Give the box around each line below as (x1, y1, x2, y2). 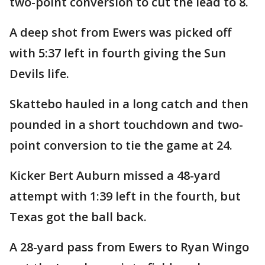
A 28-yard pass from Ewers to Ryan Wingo (9, 238, 249, 255)
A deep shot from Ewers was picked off (9, 24, 231, 40)
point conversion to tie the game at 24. (9, 137, 232, 153)
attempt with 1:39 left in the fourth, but (9, 188, 241, 204)
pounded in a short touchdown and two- (9, 116, 243, 132)
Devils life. (9, 65, 69, 82)
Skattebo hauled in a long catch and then (9, 95, 248, 112)
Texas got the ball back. (9, 208, 147, 225)
